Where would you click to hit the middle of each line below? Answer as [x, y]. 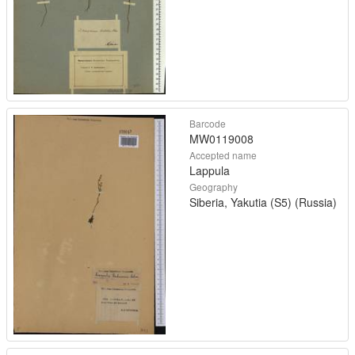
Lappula [210, 171]
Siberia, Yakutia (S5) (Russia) [263, 202]
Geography [214, 187]
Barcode [208, 124]
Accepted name [223, 155]
